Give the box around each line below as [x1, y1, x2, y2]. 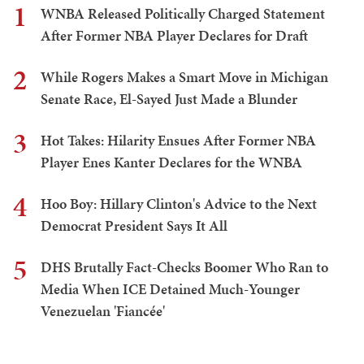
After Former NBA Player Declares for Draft [41, 25, 308, 46]
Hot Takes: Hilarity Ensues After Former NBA [41, 130, 316, 151]
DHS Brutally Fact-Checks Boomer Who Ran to [41, 257, 328, 278]
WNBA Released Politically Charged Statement [41, 3, 325, 24]
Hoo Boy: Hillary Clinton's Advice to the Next [41, 193, 317, 214]
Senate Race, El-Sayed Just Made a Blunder [41, 89, 297, 110]
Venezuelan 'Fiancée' [41, 301, 165, 322]
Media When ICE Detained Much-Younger [41, 279, 300, 300]
